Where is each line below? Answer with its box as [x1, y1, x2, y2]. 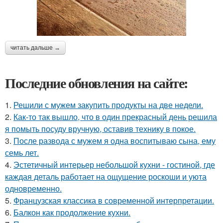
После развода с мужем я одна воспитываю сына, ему [13, 134, 216, 146]
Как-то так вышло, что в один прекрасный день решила [13, 111, 217, 122]
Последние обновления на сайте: [5, 72, 188, 93]
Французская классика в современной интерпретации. [13, 194, 214, 206]
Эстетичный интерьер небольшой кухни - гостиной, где [13, 158, 215, 170]
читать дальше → [10, 44, 60, 51]
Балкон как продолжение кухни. [13, 206, 130, 218]
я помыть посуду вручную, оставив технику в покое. [5, 122, 196, 134]
